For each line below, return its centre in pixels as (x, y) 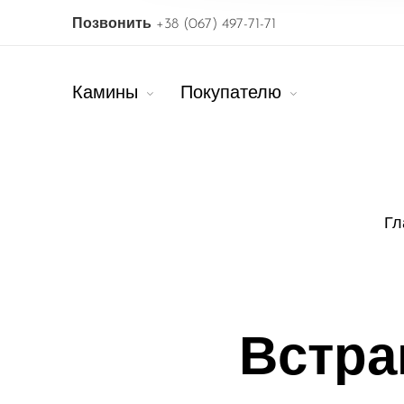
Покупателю (230, 93)
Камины (105, 93)
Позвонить (112, 24)
